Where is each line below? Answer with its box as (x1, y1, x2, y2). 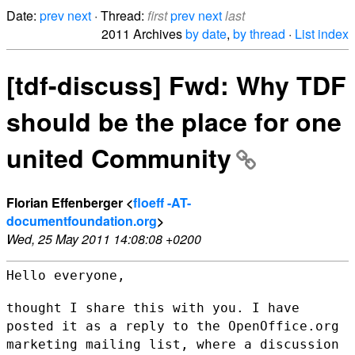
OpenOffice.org (228, 318, 339, 334)
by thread (233, 25, 285, 43)
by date (185, 25, 227, 43)
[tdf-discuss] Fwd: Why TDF (6, 67, 346, 104)
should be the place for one (6, 103, 342, 140)
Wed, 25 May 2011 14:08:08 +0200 (6, 229, 201, 248)
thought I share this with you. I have (6, 300, 300, 315)
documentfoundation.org (6, 211, 157, 230)
